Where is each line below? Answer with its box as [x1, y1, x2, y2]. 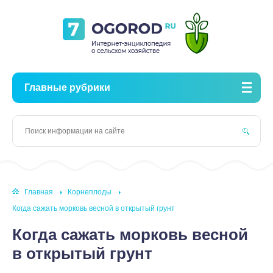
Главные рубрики [24, 82, 110, 93]
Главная [24, 188, 53, 197]
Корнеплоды [68, 188, 112, 197]
